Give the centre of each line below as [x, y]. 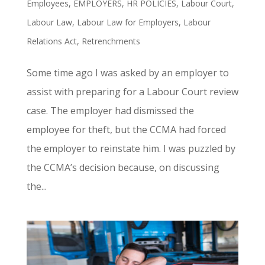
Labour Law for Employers [127, 22]
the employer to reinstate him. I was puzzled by [131, 149]
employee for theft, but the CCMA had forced [126, 130]
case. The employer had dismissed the [110, 111]
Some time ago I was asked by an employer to [127, 73]
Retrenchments [111, 41]
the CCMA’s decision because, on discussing [123, 168]
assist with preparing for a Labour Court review [132, 92]
